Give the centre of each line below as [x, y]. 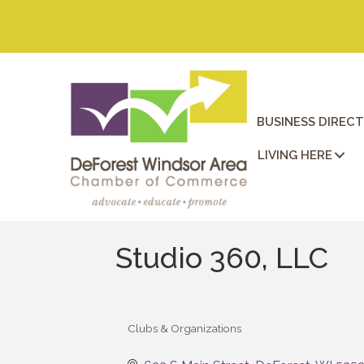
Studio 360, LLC [222, 257]
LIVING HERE [295, 155]
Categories [157, 338]
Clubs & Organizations [184, 328]
